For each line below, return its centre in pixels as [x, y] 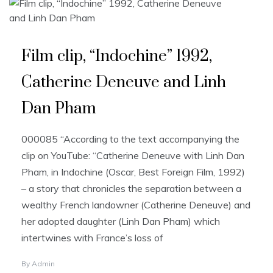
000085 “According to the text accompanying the [130, 139]
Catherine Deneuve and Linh [124, 83]
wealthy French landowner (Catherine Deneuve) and [136, 205]
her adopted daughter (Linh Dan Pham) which [121, 222]
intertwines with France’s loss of [92, 238]
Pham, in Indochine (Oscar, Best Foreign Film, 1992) [133, 172]
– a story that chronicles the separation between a [131, 189]
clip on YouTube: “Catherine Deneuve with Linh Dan [133, 156]
